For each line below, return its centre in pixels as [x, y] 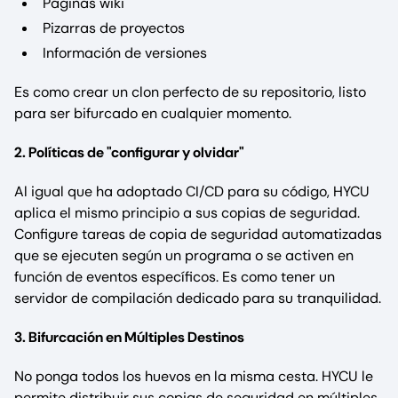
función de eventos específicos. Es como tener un [175, 277]
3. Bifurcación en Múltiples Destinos [129, 338]
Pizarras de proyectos [114, 28]
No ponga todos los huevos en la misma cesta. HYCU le [194, 377]
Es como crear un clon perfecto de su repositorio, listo [190, 92]
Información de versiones [125, 53]
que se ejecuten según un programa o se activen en [184, 256]
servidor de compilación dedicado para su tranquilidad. [198, 298]
